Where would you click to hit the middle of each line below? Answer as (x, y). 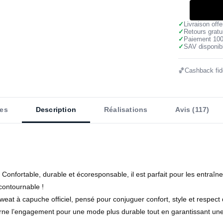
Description (56, 110)
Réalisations (126, 110)
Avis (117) (192, 110)
